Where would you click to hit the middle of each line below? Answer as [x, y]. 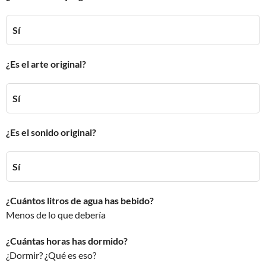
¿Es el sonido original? [51, 132]
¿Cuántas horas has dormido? [67, 241]
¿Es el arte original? [46, 64]
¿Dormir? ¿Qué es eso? [51, 255]
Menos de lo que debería [56, 215]
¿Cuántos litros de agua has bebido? [80, 200]
